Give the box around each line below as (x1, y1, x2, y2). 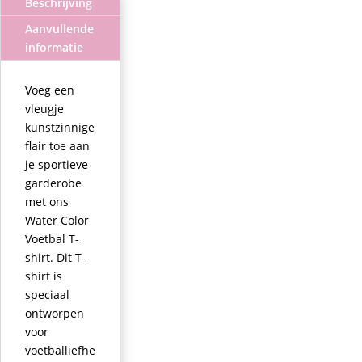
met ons (25, 193, 69, 209)
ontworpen (25, 305, 84, 321)
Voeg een (25, 82, 74, 98)
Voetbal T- (25, 230, 79, 246)
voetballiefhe (25, 342, 95, 358)
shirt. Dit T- (25, 249, 86, 265)
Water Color (25, 212, 89, 228)
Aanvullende (25, 20, 94, 36)
